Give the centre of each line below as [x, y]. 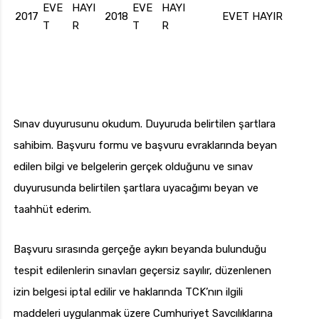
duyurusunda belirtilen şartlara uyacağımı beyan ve [136, 188]
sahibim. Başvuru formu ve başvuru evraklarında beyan [145, 146]
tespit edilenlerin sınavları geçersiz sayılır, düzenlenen [142, 271]
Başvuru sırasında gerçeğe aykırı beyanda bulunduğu [140, 250]
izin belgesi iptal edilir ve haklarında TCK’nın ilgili [128, 292]
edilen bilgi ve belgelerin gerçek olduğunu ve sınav [133, 167]
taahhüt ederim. [52, 210]
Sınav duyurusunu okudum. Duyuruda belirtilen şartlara [145, 124]
